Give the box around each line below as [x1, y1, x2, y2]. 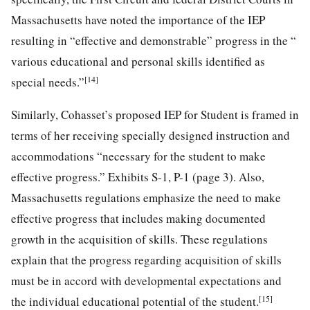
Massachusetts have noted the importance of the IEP [11, 11, 265, 28]
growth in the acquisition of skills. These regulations [11, 230, 268, 247]
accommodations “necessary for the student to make [11, 147, 266, 164]
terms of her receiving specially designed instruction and [11, 127, 290, 143]
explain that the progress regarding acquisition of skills [11, 251, 282, 268]
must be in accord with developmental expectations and [11, 272, 282, 289]
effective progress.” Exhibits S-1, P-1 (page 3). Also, [11, 168, 264, 185]
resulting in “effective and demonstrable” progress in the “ [11, 32, 296, 48]
